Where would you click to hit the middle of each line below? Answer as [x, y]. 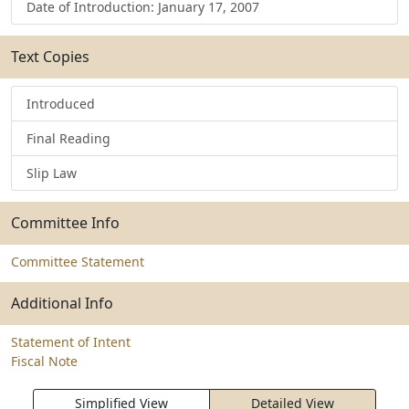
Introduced [61, 104]
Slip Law [52, 173]
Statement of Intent [71, 342]
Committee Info [65, 223]
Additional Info [62, 303]
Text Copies [50, 57]
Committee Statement [78, 262]
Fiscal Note [44, 361]
